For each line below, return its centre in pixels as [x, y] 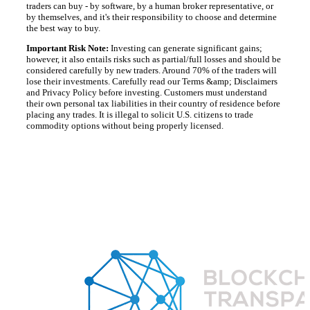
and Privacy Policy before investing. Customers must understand [147, 93]
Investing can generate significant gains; [186, 48]
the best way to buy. [63, 28]
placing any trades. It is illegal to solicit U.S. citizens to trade [140, 115]
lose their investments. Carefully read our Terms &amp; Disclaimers [152, 82]
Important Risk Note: [69, 48]
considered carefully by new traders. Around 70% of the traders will [152, 71]
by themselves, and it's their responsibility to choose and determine [152, 17]
